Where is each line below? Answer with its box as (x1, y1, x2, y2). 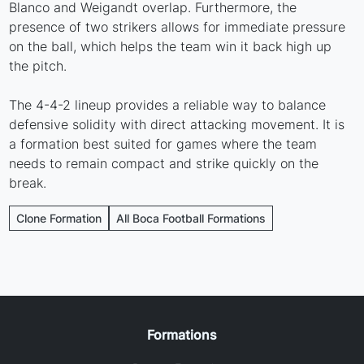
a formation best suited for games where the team (9, 135, 318, 152)
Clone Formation (16, 210, 102, 225)
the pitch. (9, 57, 67, 74)
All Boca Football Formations (116, 210, 266, 225)
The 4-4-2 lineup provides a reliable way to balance (9, 96, 327, 113)
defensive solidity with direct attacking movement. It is (9, 115, 345, 132)
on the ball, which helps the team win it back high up (9, 37, 332, 54)
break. (9, 174, 47, 191)
